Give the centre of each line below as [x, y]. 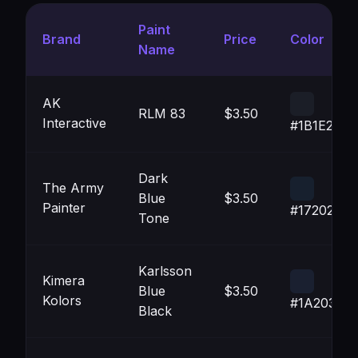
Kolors [62, 300]
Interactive [74, 123]
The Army [73, 188]
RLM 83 [162, 113]
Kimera [64, 280]
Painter [64, 208]
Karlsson [165, 271]
